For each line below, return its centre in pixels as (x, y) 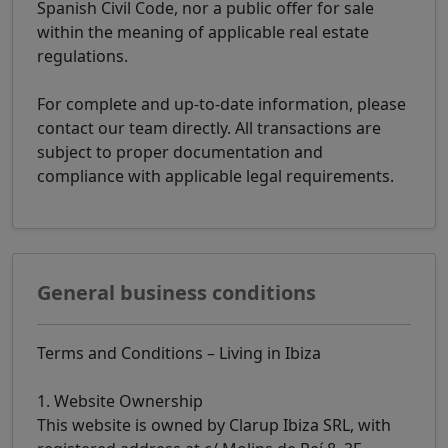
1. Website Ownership (120, 401)
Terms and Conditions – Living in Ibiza (179, 353)
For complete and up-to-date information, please (221, 104)
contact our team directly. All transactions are (209, 128)
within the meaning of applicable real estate (203, 32)
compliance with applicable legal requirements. (215, 176)
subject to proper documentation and (180, 152)
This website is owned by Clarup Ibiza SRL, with (214, 425)
